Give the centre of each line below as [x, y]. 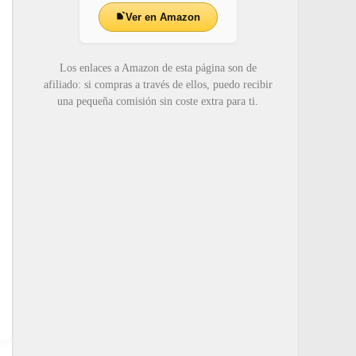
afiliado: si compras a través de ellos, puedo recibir [158, 84]
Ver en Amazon [163, 17]
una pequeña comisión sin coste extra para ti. [158, 101]
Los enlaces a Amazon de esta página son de [158, 68]
